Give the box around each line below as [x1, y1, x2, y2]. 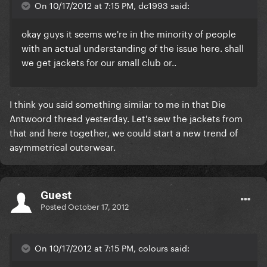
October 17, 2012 [68, 199, 129, 212]
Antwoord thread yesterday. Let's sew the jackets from [10, 110, 243, 125]
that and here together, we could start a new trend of [10, 125, 238, 139]
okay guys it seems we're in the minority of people [21, 26, 236, 41]
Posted [41, 199, 68, 212]
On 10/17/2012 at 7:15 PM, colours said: [32, 241, 190, 254]
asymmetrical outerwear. [10, 139, 116, 154]
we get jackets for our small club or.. [21, 54, 176, 69]
